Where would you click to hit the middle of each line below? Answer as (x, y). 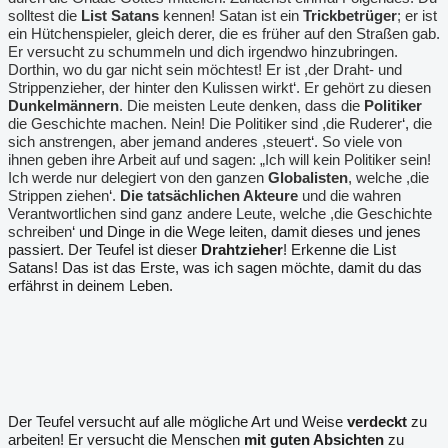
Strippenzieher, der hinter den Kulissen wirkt (150, 87)
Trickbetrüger (350, 15)
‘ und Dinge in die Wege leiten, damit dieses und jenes (246, 231)
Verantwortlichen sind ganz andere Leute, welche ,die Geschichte (220, 213)
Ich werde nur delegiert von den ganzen (138, 177)
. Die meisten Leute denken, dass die (241, 105)
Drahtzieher (242, 249)
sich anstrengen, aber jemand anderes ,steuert (159, 141)
